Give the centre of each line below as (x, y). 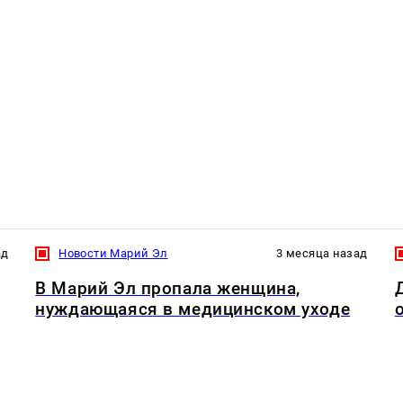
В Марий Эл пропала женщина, (168, 289)
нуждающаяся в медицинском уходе (193, 309)
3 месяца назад (322, 253)
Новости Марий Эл (113, 253)
